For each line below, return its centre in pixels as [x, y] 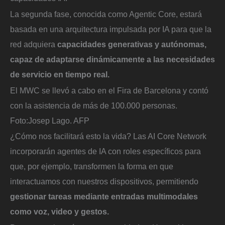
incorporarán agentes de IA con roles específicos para [105, 151]
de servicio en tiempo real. [60, 74]
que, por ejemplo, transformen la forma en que [92, 166]
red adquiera [34, 44]
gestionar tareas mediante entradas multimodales [104, 197]
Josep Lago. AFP [59, 120]
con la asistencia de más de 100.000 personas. [94, 105]
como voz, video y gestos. [60, 212]
